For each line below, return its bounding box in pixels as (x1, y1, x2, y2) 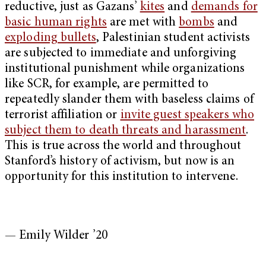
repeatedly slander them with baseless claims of (5, 93, 254, 106)
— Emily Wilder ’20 (5, 229, 107, 242)
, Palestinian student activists (96, 31, 250, 45)
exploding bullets (5, 31, 96, 45)
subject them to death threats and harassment (5, 124, 246, 137)
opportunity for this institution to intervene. (5, 170, 238, 183)
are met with (106, 16, 179, 29)
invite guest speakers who (120, 109, 255, 122)
